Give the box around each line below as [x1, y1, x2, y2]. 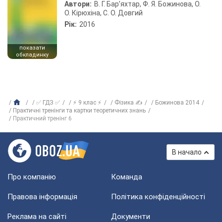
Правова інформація [7, 192, 77, 201]
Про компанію [7, 172, 56, 181]
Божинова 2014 [155, 99, 199, 106]
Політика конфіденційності [111, 192, 205, 201]
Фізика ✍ [114, 99, 142, 106]
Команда [111, 172, 142, 181]
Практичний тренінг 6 [13, 115, 72, 122]
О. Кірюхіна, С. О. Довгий [64, 9, 143, 17]
